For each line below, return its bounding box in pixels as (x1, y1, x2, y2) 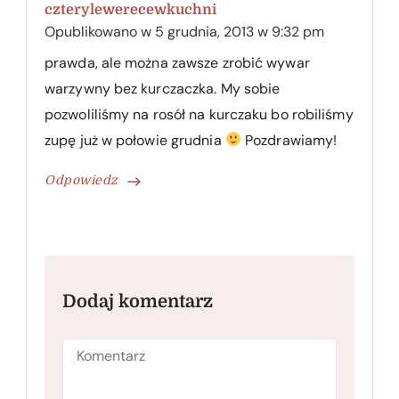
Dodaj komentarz (62, 290, 213, 312)
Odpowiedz (45, 172, 118, 187)
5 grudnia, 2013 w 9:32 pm (155, 21, 324, 41)
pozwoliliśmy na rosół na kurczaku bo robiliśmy (45, 104, 354, 124)
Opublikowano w (45, 21, 155, 41)
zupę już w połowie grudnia (45, 130, 225, 150)
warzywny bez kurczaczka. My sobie (45, 78, 281, 98)
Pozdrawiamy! (240, 130, 338, 150)
